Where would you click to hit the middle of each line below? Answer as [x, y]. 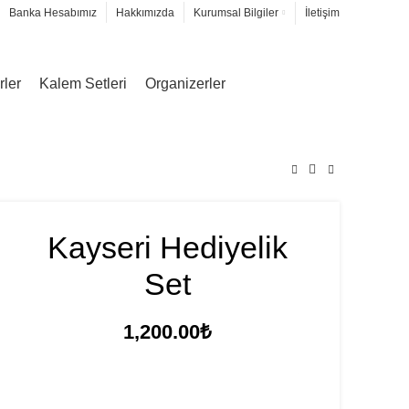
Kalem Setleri [83, 83]
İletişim [322, 13]
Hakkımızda [145, 13]
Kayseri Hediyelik [167, 247]
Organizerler [185, 83]
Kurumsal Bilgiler [236, 13]
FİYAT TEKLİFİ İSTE [174, 397]
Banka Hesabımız [53, 13]
